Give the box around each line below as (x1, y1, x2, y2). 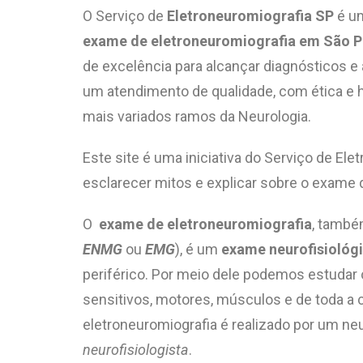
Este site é (83, 149, 154, 166)
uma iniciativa (154, 149, 245, 166)
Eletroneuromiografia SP (167, 7, 334, 24)
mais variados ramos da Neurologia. (83, 108, 311, 125)
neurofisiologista (83, 341, 189, 358)
